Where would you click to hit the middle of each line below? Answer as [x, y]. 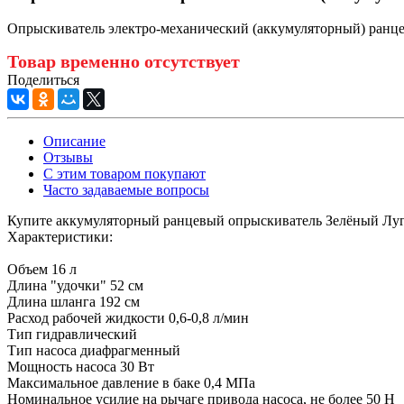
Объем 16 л [42, 270]
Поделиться [45, 80]
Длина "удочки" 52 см [75, 286]
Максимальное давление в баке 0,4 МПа [131, 383]
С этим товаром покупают [124, 174]
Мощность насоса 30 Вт [81, 367]
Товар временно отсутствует [124, 62]
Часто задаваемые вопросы [126, 190]
